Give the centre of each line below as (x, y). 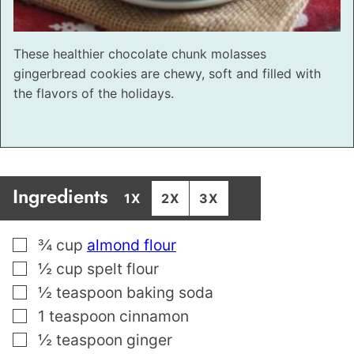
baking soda (170, 292)
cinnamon (154, 316)
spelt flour (123, 268)
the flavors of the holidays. (94, 93)
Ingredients (63, 196)
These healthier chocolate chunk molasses (140, 53)
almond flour (132, 245)
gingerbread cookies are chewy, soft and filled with (167, 73)
